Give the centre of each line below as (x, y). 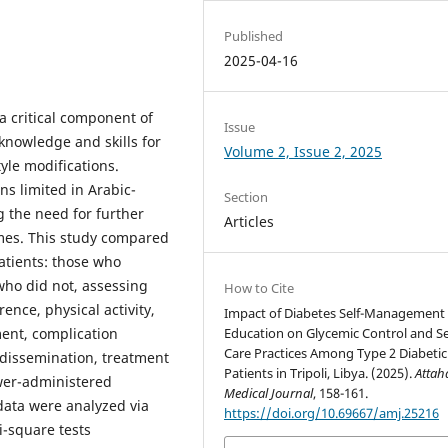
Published (254, 35)
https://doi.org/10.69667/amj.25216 (332, 412)
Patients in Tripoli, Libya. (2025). (320, 372)
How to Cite (259, 287)
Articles (249, 221)
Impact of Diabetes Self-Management (335, 312)
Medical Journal (269, 392)
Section (246, 196)
